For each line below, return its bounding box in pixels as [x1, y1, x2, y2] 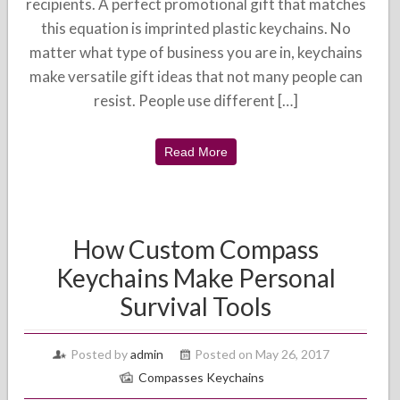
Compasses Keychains [137, 370, 264, 385]
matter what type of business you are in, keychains [29, 43, 362, 62]
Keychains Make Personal [55, 262, 336, 293]
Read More [163, 145, 228, 159]
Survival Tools [120, 291, 272, 321]
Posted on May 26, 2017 [195, 346, 330, 362]
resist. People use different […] [93, 91, 298, 110]
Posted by [71, 346, 131, 362]
